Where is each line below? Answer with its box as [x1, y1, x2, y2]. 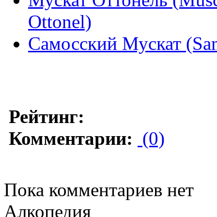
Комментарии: [9, 127, 133, 149]
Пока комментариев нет [4, 179, 194, 200]
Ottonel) [28, 11, 92, 32]
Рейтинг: [9, 106, 84, 127]
